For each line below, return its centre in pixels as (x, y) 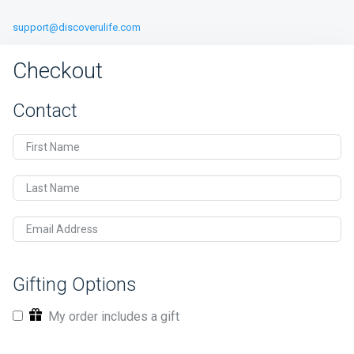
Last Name (53, 188)
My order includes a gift (112, 316)
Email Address (62, 230)
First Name (53, 147)
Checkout (58, 71)
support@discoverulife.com (77, 27)
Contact (45, 111)
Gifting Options (75, 284)
